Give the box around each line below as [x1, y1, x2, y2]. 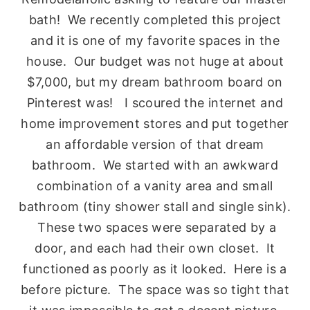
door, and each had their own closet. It [35, 240, 275, 255]
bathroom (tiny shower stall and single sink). [19, 199, 291, 214]
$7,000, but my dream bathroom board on [27, 74, 283, 89]
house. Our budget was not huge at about [26, 53, 284, 69]
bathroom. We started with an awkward [31, 157, 279, 172]
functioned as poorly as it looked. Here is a [23, 261, 287, 276]
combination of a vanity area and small [37, 178, 273, 193]
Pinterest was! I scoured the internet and [26, 95, 284, 110]
